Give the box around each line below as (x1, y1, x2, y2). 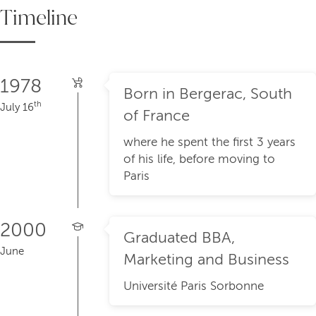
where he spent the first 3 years (123, 135, 296, 150)
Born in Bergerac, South (123, 85, 292, 103)
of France (123, 107, 190, 125)
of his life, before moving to (123, 152, 275, 166)
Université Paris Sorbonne (123, 279, 264, 293)
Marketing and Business (123, 251, 289, 269)
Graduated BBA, (123, 229, 235, 247)
